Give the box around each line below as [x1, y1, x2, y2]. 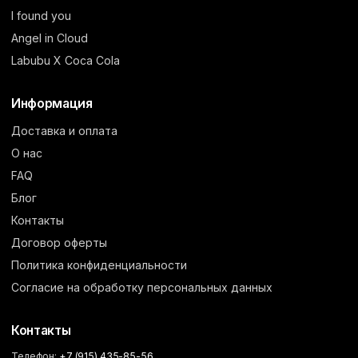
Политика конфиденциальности [11, 258, 187, 272]
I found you [11, 9, 71, 23]
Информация [11, 96, 93, 112]
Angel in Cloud [11, 31, 88, 46]
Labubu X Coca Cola [11, 54, 120, 68]
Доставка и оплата [11, 124, 117, 138]
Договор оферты [11, 236, 107, 250]
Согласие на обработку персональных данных [11, 280, 272, 295]
